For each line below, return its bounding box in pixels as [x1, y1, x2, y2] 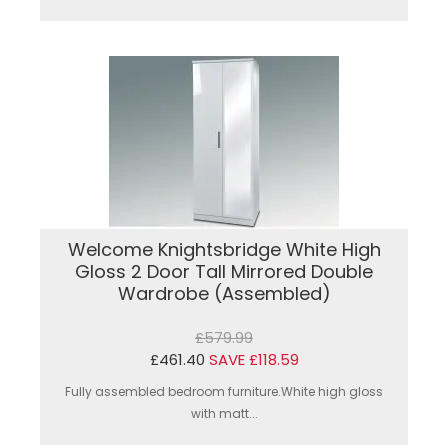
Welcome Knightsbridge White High [67, 236, 381, 262]
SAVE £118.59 [208, 348, 299, 370]
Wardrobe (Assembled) [117, 280, 331, 306]
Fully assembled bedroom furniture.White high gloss [65, 382, 383, 400]
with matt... [190, 404, 258, 422]
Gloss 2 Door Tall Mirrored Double [75, 258, 373, 284]
